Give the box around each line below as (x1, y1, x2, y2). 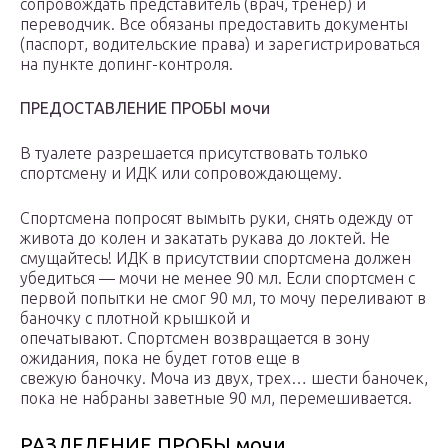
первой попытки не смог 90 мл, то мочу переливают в (20, 289, 426, 308)
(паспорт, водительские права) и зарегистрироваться (20, 35, 420, 54)
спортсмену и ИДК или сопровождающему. (20, 164, 342, 183)
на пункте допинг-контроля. (20, 55, 233, 74)
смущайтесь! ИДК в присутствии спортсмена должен (20, 249, 411, 268)
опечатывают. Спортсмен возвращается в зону (20, 329, 370, 348)
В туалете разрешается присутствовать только (20, 144, 368, 163)
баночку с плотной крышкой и (20, 309, 250, 328)
